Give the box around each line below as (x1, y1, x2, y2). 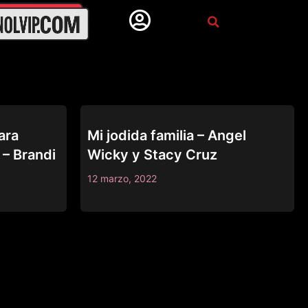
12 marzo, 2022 (87, 172, 157, 184)
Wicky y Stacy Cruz (87, 146, 217, 163)
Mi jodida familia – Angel (87, 126, 246, 144)
